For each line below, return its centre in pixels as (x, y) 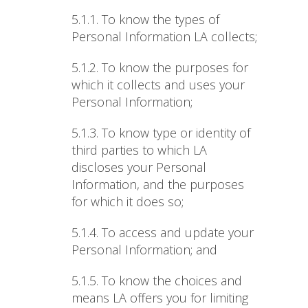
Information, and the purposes (158, 185)
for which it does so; (128, 202)
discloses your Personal (139, 167)
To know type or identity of (176, 133)
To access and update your (178, 233)
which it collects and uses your (158, 85)
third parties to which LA (139, 150)
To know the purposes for (175, 68)
